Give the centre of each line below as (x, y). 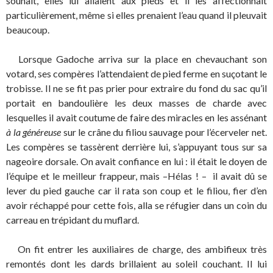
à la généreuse (34, 132)
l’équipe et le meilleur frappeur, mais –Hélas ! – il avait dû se (136, 176)
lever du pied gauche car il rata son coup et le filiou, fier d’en (136, 190)
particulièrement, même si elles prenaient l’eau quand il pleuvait (136, 15)
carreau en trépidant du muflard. (73, 220)
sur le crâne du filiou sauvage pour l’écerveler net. (164, 132)
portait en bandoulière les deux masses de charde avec (136, 103)
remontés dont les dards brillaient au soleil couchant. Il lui (136, 264)
